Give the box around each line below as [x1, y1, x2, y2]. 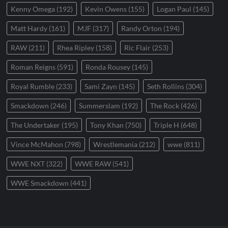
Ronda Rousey [85, 63, 131, 72]
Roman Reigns [11, 63, 56, 72]
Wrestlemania [93, 140, 138, 149]
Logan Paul [157, 5, 192, 14]
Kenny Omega [11, 5, 55, 14]
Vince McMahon [11, 140, 64, 149]
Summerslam [79, 101, 121, 110]
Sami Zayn [84, 82, 118, 91]
